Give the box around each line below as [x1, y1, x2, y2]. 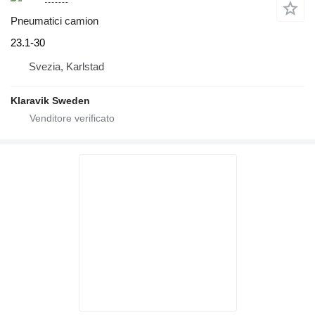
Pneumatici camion [11, 14, 98, 27]
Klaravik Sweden [11, 95, 90, 107]
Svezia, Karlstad [29, 60, 104, 73]
